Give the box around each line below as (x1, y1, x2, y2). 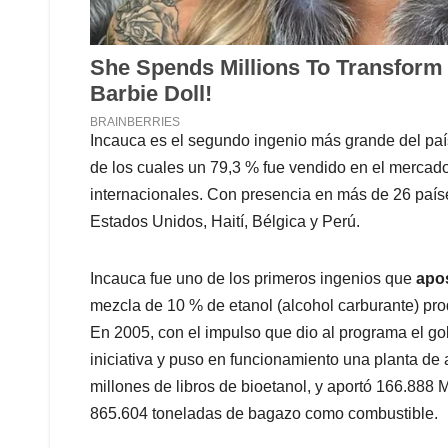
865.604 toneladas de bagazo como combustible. (90, 405, 438, 423)
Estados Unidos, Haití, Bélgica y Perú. (90, 213, 360, 231)
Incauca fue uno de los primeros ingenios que (90, 270, 416, 288)
